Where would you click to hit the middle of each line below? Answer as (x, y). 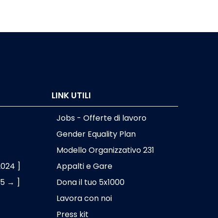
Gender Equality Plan (96, 134)
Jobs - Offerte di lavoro (101, 118)
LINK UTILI (71, 96)
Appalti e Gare (84, 166)
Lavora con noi (84, 199)
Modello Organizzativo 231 (105, 150)
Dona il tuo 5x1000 (90, 182)
